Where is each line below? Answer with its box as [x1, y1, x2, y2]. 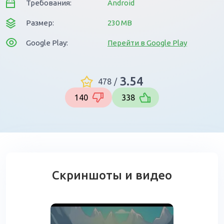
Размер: [26, 18, 54, 27]
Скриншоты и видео [52, 168, 172, 182]
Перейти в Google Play [107, 38, 187, 47]
